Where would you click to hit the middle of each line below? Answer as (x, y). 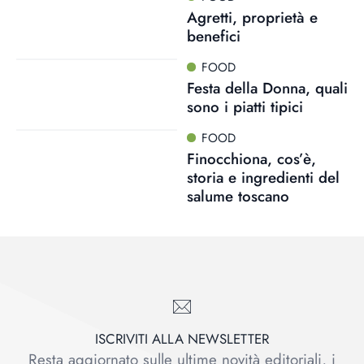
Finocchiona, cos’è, (251, 158)
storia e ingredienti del (263, 177)
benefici (213, 36)
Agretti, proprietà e (252, 17)
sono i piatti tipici (245, 106)
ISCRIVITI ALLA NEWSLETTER (182, 338)
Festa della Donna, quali (267, 88)
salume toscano (238, 196)
